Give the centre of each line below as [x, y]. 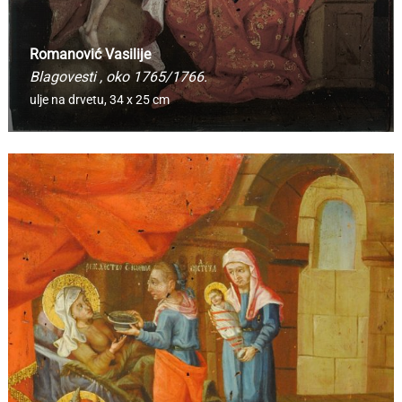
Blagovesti [64, 76]
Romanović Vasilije [90, 54]
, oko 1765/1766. [153, 76]
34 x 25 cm [139, 99]
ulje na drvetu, [69, 99]
